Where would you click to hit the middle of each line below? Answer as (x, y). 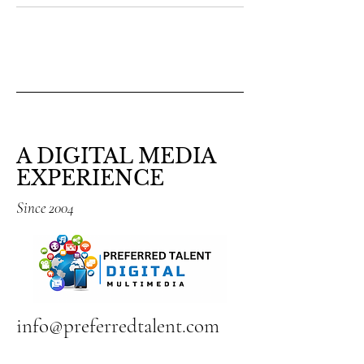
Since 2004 (45, 208)
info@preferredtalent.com (118, 326)
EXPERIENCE (90, 178)
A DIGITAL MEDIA (116, 156)
